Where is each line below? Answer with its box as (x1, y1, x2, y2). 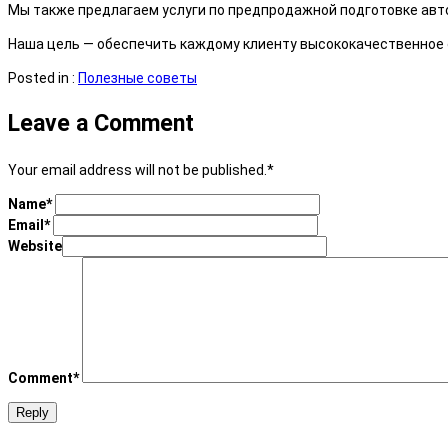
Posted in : (8, 69, 78, 86)
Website (8, 237, 62, 254)
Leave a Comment (8, 109, 194, 137)
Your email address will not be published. (8, 161, 267, 178)
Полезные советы (78, 69, 197, 86)
